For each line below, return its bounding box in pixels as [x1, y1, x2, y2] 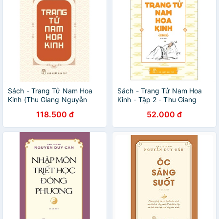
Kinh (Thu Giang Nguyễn [8, 95, 88, 104]
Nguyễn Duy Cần [117, 104, 173, 112]
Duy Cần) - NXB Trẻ [8, 104, 72, 112]
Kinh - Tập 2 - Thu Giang [117, 95, 197, 104]
